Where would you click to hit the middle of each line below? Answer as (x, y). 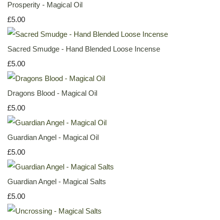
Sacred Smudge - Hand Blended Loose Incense (84, 49)
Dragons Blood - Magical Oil (52, 93)
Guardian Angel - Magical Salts (57, 181)
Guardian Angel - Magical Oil (53, 137)
